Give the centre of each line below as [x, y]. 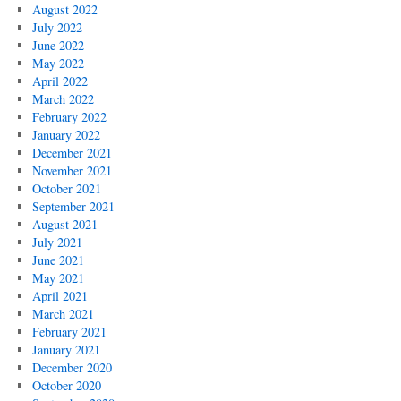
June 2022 [58, 45]
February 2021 [69, 332]
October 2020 [66, 385]
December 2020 [72, 367]
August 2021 [64, 224]
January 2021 [66, 350]
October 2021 [66, 188]
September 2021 [73, 206]
